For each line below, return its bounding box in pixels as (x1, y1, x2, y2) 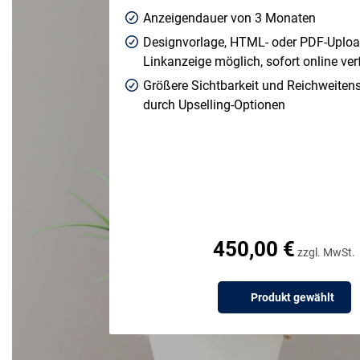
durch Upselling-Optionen (143, 97, 286, 112)
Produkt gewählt (248, 291, 334, 304)
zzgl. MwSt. (295, 246, 356, 259)
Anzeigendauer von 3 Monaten (143, 10, 317, 26)
